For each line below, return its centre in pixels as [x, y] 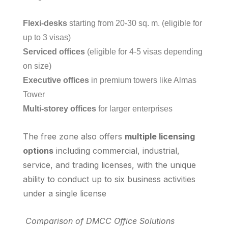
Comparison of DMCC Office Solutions [99, 221]
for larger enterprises [134, 109]
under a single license [66, 193]
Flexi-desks [45, 23]
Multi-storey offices [60, 109]
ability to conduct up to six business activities [109, 179]
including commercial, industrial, [117, 151]
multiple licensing [160, 136]
